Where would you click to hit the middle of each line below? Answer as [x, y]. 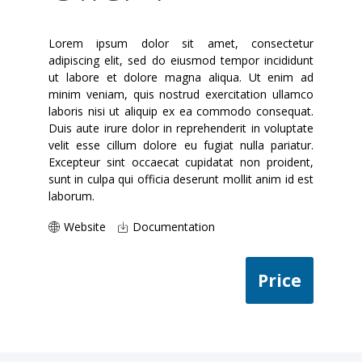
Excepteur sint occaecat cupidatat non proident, [181, 162]
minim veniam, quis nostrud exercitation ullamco [181, 94]
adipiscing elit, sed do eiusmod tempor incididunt [181, 60]
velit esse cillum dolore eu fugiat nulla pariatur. [181, 145]
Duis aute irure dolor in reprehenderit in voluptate [181, 128]
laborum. [72, 196]
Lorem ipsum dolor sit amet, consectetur [181, 43]
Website [85, 227]
